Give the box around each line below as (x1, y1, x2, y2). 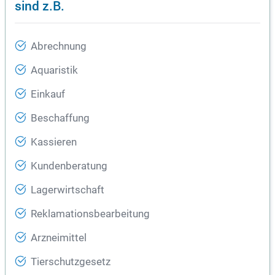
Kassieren (31, 136, 77, 149)
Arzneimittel (31, 232, 87, 244)
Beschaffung (31, 112, 90, 125)
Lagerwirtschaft (31, 184, 104, 196)
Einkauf (31, 88, 65, 101)
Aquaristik (31, 64, 78, 77)
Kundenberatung (31, 160, 107, 172)
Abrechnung (31, 41, 87, 53)
